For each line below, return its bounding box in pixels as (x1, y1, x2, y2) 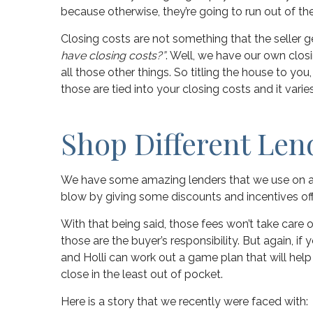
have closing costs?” (61, 48, 166, 62)
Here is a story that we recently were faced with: (61, 294, 308, 308)
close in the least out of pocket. (61, 267, 223, 281)
